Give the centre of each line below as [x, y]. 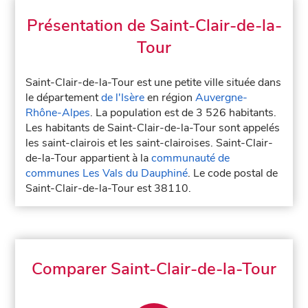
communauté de [191, 158]
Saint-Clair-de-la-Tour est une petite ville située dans [154, 82]
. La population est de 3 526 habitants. [184, 113]
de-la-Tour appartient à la [89, 158]
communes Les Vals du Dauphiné [107, 173]
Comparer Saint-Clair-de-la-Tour [154, 269]
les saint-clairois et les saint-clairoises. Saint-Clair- [150, 143]
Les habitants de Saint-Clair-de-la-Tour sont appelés [153, 128]
